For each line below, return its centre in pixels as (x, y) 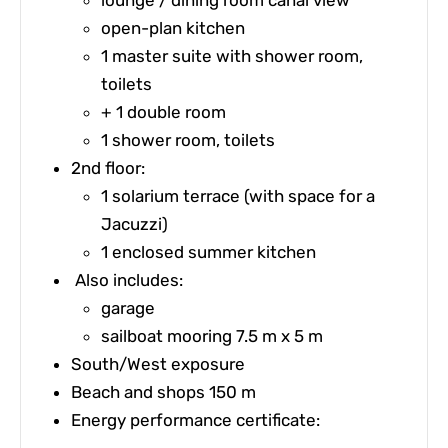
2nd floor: (108, 167)
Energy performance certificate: (197, 419)
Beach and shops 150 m (163, 391)
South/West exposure (158, 363)
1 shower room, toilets (188, 139)
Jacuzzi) (134, 223)
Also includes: (127, 279)
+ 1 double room (163, 111)
